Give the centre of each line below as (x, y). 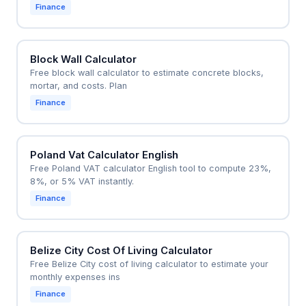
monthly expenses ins (75, 277)
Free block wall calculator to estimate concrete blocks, (147, 72)
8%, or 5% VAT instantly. (82, 181)
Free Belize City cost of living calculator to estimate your (149, 264)
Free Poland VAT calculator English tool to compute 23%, (150, 168)
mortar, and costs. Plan (78, 85)
